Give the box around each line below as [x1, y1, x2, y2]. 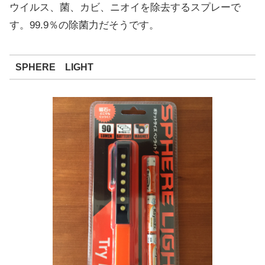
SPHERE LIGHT [15, 62, 93, 72]
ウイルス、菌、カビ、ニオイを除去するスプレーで [9, 1, 241, 13]
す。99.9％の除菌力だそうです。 [9, 19, 159, 31]
